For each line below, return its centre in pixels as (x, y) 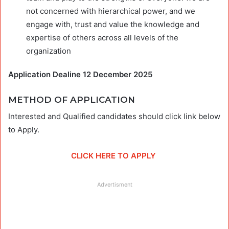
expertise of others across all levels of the (102, 37)
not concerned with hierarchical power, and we (111, 11)
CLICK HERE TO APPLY (114, 156)
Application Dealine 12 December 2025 (80, 74)
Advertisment (114, 185)
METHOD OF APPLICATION (72, 99)
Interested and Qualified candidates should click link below (114, 117)
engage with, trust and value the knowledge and (113, 24)
